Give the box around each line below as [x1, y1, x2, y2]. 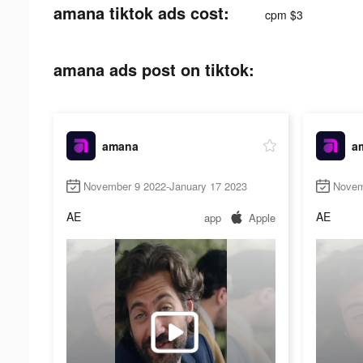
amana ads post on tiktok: [53, 58, 254, 81]
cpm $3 [265, 6, 303, 23]
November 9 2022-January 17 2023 [83, 178, 247, 194]
